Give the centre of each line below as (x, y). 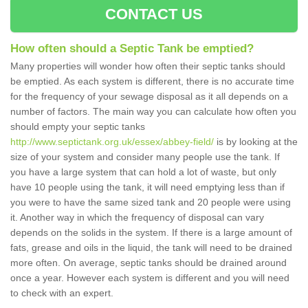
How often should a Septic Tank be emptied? (132, 49)
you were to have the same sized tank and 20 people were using (151, 202)
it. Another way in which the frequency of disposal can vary (137, 218)
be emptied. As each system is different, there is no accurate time (152, 81)
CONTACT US (154, 14)
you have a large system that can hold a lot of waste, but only (143, 172)
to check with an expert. (62, 293)
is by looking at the (256, 142)
